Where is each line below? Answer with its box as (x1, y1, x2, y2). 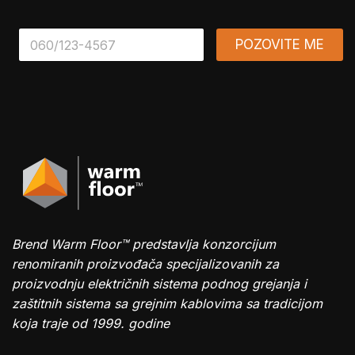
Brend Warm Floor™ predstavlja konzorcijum (12, 236, 276, 253)
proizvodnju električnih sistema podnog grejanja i (12, 276, 307, 292)
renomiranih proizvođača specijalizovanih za (12, 256, 279, 273)
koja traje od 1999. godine (12, 315, 170, 332)
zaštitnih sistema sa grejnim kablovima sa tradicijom (12, 296, 323, 312)
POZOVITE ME (235, 36, 324, 52)
